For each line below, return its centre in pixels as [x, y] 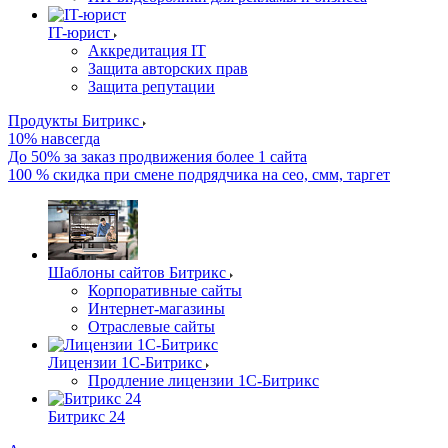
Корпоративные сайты [165, 290]
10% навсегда [54, 138]
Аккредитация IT [147, 50]
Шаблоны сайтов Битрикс [137, 272]
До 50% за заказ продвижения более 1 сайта [157, 156]
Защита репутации [151, 86]
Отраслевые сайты [151, 326]
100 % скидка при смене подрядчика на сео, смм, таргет [199, 174]
